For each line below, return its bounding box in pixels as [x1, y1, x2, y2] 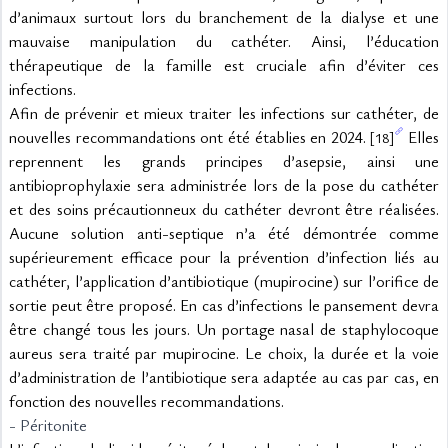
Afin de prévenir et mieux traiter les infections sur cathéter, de [9, 102, 439, 124]
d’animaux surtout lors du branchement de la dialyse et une [9, 6, 439, 28]
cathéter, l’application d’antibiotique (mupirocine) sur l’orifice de [9, 270, 439, 292]
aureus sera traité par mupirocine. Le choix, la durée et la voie [9, 342, 439, 364]
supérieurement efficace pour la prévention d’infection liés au [9, 246, 439, 268]
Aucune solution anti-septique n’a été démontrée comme [9, 222, 439, 244]
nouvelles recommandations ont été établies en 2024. [9, 126, 371, 148]
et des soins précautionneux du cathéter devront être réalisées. [9, 198, 439, 220]
